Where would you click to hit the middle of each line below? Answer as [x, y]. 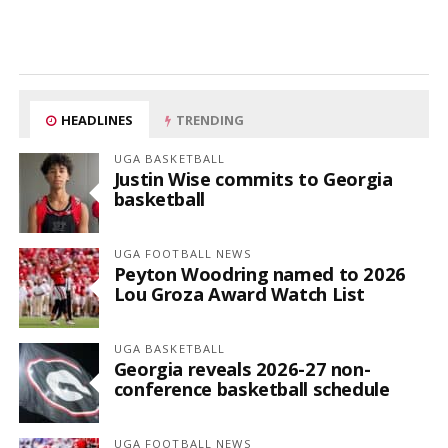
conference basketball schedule [251, 388]
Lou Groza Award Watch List [239, 293]
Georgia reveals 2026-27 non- [242, 368]
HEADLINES [96, 119]
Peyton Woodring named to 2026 [259, 273]
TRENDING [209, 119]
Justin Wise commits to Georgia [253, 178]
